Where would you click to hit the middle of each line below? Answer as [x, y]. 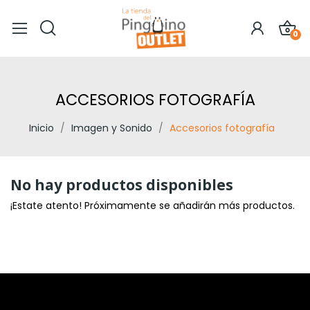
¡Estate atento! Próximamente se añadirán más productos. [153, 205]
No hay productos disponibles [122, 184]
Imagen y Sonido [111, 128]
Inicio [41, 128]
